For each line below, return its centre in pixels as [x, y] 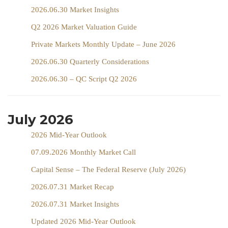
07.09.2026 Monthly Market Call [83, 152]
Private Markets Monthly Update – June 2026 [103, 44]
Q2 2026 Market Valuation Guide [84, 27]
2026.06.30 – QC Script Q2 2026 [84, 79]
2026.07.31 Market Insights [75, 204]
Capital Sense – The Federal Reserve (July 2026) [108, 169]
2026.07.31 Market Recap [73, 187]
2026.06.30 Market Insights [75, 9]
